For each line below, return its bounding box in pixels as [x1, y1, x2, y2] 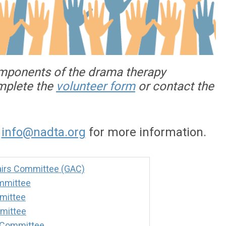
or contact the [135, 79, 214, 94]
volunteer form [56, 79, 135, 94]
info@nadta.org [1, 125, 86, 140]
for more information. [85, 125, 212, 140]
